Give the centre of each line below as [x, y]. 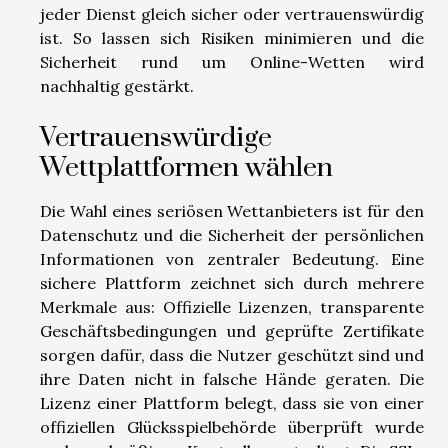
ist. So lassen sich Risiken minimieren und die [232, 38]
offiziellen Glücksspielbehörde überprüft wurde [232, 427]
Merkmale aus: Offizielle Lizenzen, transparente [232, 307]
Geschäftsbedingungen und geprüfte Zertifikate [232, 331]
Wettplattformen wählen [186, 168]
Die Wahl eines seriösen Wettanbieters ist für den [232, 211]
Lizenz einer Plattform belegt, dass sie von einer [232, 403]
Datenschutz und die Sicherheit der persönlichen [232, 235]
